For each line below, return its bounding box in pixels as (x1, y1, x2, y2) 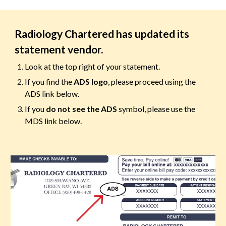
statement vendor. (15, 43, 106, 56)
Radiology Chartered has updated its (15, 27, 190, 40)
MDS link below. (25, 116, 82, 126)
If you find (25, 77, 62, 86)
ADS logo (74, 77, 108, 86)
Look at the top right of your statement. (25, 62, 160, 71)
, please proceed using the (108, 77, 196, 86)
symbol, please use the (117, 104, 196, 114)
